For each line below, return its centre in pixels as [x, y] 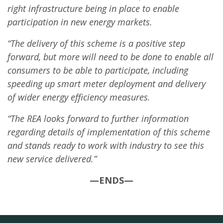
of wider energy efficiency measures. [79, 97]
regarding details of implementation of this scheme [109, 132]
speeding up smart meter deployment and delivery [107, 84]
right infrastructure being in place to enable [93, 8]
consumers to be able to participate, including [98, 70]
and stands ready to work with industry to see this [106, 145]
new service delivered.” [52, 159]
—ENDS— [111, 180]
